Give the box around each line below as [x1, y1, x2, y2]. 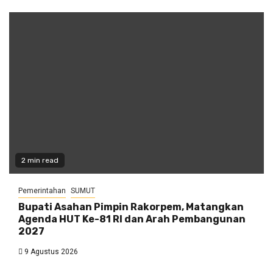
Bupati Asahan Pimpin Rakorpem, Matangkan [18, 201, 244, 213]
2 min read [21, 156, 58, 165]
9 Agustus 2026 [23, 247, 78, 257]
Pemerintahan [18, 186, 66, 196]
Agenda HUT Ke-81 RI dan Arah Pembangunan [18, 213, 246, 225]
